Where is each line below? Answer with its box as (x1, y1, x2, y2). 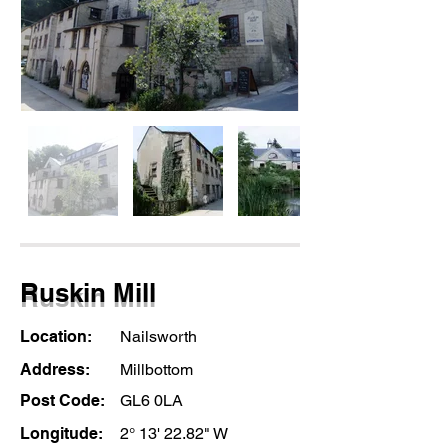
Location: (20, 327, 96, 346)
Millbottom (120, 360, 193, 379)
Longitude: (20, 424, 103, 443)
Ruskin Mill (20, 277, 156, 308)
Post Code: (20, 391, 109, 410)
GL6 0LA (120, 391, 183, 410)
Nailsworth (120, 327, 197, 346)
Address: (20, 360, 94, 379)
